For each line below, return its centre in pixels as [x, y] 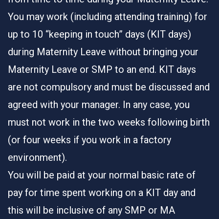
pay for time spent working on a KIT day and [102, 193]
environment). [37, 157]
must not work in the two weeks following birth [109, 122]
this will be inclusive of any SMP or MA [91, 210]
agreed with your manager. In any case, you [99, 105]
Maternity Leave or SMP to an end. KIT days [102, 69]
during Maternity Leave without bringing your [103, 52]
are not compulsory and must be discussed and [109, 87]
